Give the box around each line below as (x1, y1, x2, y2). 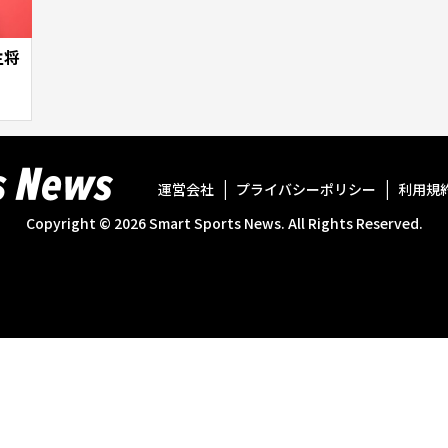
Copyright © (25, 212, 111, 233)
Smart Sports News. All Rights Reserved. (145, 212, 423, 233)
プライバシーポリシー (236, 179, 376, 200)
